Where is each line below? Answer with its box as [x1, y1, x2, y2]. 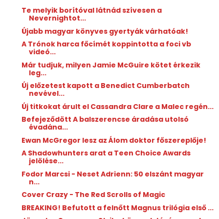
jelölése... [28, 156, 64, 166]
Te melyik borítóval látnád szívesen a [21, 5, 162, 16]
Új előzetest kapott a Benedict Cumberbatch [21, 81, 190, 91]
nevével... [28, 88, 65, 99]
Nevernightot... [28, 13, 86, 23]
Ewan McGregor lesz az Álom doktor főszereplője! [21, 135, 206, 145]
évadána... [28, 122, 68, 132]
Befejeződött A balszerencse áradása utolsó [21, 114, 189, 125]
